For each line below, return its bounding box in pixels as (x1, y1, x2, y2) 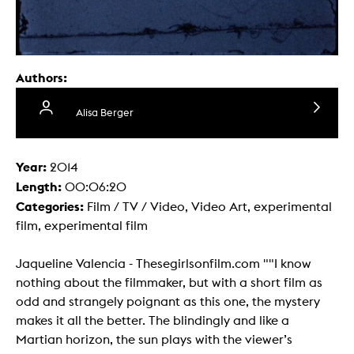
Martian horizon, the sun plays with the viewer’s (16, 332, 292, 348)
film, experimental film (16, 218, 148, 234)
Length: (16, 179, 65, 195)
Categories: (16, 198, 87, 215)
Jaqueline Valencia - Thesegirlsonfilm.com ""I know (16, 256, 311, 272)
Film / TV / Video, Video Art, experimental (87, 199, 332, 215)
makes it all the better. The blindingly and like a (16, 313, 289, 329)
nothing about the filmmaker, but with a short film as (16, 275, 322, 291)
